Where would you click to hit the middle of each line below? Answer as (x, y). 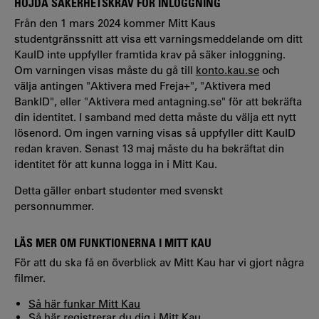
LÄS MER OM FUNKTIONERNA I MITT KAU (113, 242)
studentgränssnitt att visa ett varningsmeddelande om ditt (158, 38)
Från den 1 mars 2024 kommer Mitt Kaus (115, 23)
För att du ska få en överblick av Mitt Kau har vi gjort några (159, 263)
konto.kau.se (228, 70)
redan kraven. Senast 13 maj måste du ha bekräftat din (149, 148)
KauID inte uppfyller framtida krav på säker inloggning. (150, 54)
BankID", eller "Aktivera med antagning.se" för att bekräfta (158, 101)
